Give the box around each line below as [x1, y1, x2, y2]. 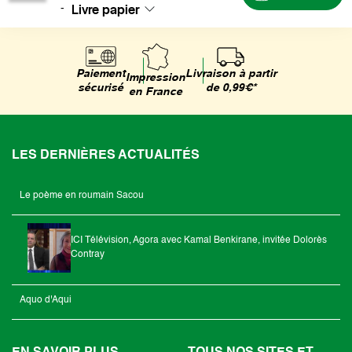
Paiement [75, 68, 126, 80]
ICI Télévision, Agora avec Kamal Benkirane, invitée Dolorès [71, 236, 327, 246]
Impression [125, 71, 185, 83]
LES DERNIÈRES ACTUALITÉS [12, 148, 200, 162]
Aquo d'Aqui [20, 295, 71, 305]
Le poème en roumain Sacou [20, 190, 144, 200]
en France [128, 86, 182, 97]
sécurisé [78, 82, 123, 94]
